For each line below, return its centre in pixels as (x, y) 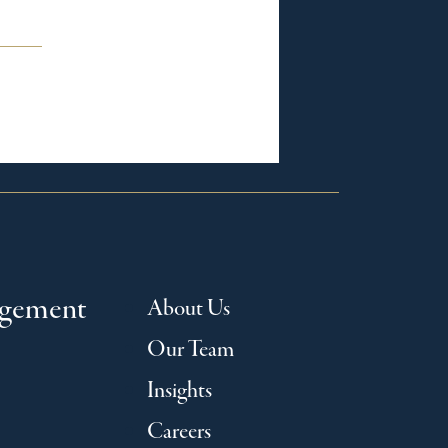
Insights (179, 391)
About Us (188, 309)
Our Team (190, 350)
